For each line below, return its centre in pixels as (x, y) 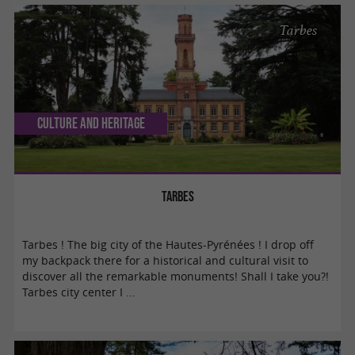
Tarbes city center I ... (79, 292)
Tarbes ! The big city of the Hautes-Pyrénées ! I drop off (168, 244)
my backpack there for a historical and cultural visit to (166, 260)
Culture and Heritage (91, 123)
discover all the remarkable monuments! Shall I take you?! (176, 276)
